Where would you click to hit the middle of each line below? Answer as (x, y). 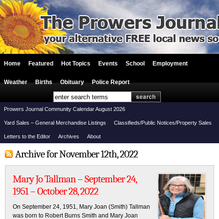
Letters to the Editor (27, 136)
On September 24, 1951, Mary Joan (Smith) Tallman (81, 207)
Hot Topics (76, 64)
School (135, 64)
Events (108, 64)
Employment (170, 64)
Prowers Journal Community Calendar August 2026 (65, 109)
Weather (16, 82)
